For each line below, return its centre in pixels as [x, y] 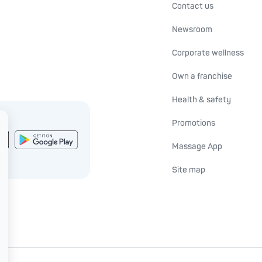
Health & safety [201, 100]
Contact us [193, 6]
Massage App [197, 146]
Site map [189, 170]
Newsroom [192, 30]
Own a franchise [202, 76]
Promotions [194, 123]
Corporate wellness [208, 53]
